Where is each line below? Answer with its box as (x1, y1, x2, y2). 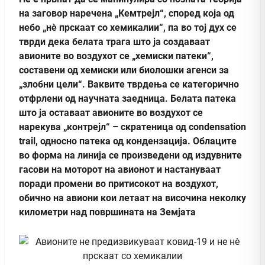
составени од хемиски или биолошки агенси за (19, 64, 229, 76)
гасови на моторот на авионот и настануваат (19, 163, 221, 175)
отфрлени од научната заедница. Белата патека (19, 92, 236, 104)
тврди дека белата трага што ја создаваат (19, 35, 210, 47)
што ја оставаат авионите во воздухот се (19, 106, 203, 118)
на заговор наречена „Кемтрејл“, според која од (19, 7, 234, 19)
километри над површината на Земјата (19, 206, 196, 218)
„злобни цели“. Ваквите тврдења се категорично (19, 78, 239, 90)
